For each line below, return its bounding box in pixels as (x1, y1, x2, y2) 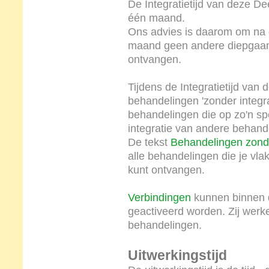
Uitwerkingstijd (127, 248, 235, 263)
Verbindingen (127, 192, 191, 204)
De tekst (127, 136, 171, 148)
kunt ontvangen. (127, 164, 205, 176)
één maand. (127, 12, 185, 24)
